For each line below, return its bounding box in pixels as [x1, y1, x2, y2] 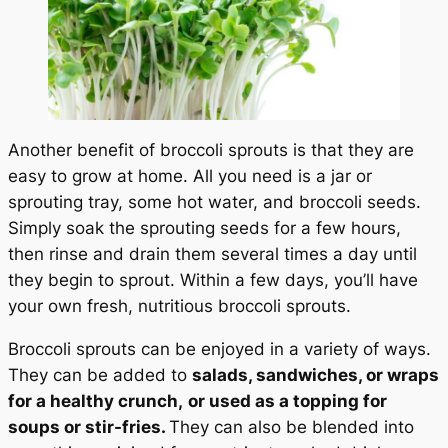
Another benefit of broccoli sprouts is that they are [8, 139, 414, 160]
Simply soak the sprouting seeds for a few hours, [8, 217, 401, 238]
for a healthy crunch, [8, 390, 183, 411]
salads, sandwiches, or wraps [192, 364, 439, 385]
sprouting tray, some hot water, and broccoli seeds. [8, 191, 421, 212]
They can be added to [8, 364, 192, 385]
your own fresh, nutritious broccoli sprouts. [8, 295, 351, 316]
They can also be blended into [169, 416, 414, 437]
